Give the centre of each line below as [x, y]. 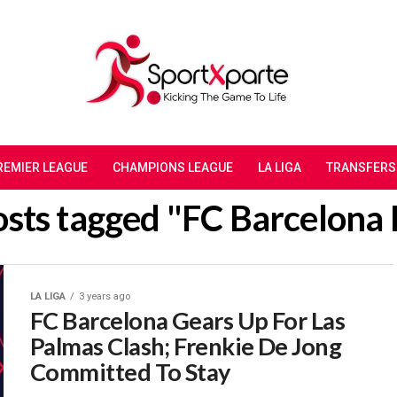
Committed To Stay [131, 372]
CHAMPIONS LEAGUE [173, 168]
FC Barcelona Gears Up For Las [188, 321]
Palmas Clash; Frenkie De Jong [186, 346]
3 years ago [105, 297]
